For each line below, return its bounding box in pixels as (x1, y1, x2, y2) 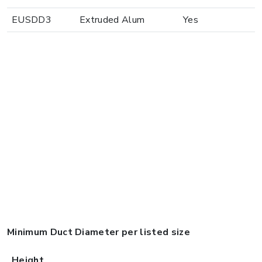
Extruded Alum (80, 13, 145, 26)
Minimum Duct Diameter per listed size (7, 226, 190, 239)
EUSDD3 (12, 13, 51, 26)
